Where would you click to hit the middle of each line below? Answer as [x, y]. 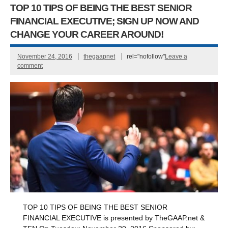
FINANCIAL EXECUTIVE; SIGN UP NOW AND [105, 21]
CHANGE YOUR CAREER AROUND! [87, 35]
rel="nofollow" [146, 56]
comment [30, 65]
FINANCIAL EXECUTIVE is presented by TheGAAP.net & [114, 218]
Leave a [176, 56]
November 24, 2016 [45, 56]
